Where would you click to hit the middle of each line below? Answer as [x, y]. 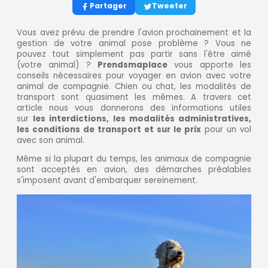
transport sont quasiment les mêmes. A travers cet [134, 97]
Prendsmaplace [133, 65]
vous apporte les [209, 65]
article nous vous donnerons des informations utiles [134, 108]
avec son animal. [51, 140]
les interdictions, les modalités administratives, [142, 118]
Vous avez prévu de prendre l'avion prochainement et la [134, 32]
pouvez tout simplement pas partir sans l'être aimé [134, 54]
